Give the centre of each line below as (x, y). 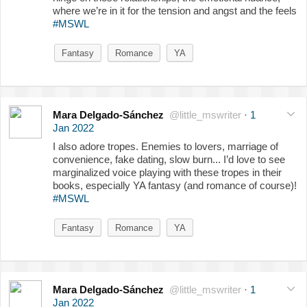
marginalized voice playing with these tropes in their (167, 172)
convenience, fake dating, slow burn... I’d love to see (169, 159)
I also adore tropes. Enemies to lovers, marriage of (165, 146)
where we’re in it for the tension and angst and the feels (175, 10)
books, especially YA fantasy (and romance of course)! (175, 185)
